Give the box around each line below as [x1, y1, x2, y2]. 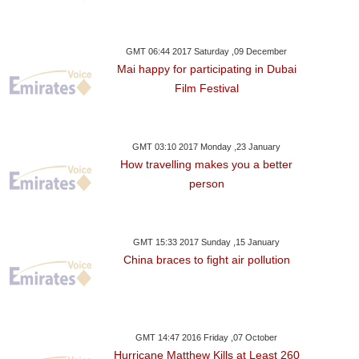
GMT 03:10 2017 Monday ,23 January [132, 142, 281, 151]
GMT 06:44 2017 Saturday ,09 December [126, 46, 288, 56]
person [188, 177, 224, 190]
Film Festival [174, 82, 239, 95]
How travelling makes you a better [120, 158, 293, 171]
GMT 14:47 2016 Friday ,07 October [135, 333, 278, 342]
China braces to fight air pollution [123, 253, 290, 266]
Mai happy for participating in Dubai [116, 63, 296, 75]
